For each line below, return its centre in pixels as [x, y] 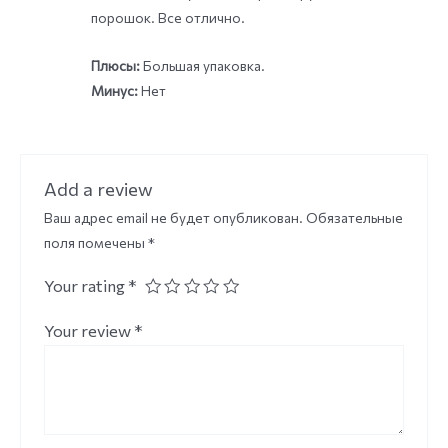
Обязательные [354, 218]
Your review [88, 330]
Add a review [98, 189]
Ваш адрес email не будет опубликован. [173, 218]
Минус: [114, 91]
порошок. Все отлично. [167, 17]
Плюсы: [115, 66]
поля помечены [95, 243]
